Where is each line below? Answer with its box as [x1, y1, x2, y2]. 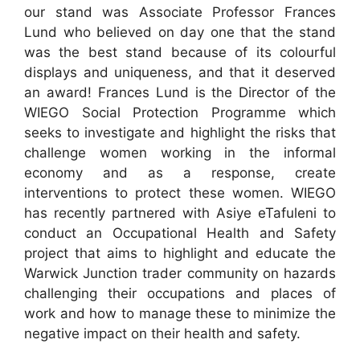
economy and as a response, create [24, 165, 336, 182]
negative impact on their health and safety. [24, 325, 301, 342]
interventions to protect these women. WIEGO [24, 185, 336, 202]
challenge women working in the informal [24, 145, 336, 162]
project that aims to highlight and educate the [24, 245, 336, 262]
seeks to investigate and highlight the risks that [24, 125, 336, 141]
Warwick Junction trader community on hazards [24, 265, 336, 282]
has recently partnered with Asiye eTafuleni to [24, 205, 336, 222]
